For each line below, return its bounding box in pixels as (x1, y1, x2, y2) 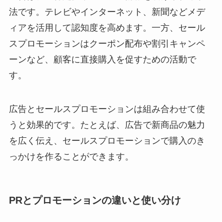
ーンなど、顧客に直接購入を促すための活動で (8, 55, 196, 65)
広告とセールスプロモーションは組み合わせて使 (8, 104, 205, 114)
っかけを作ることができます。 (8, 152, 134, 162)
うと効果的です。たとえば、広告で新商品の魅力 (8, 120, 205, 130)
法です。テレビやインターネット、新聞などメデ (8, 7, 205, 17)
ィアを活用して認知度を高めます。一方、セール (8, 23, 205, 33)
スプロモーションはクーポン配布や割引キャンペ (8, 39, 205, 49)
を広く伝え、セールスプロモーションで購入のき (8, 136, 205, 146)
